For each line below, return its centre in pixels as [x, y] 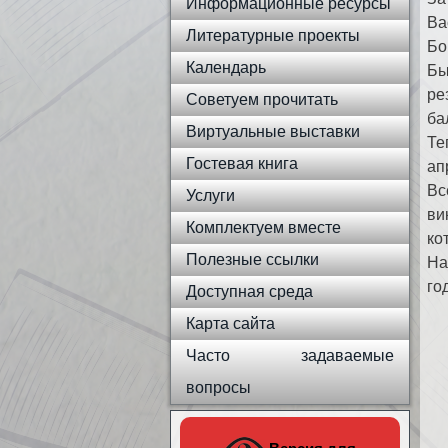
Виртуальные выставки [273, 131]
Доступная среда [249, 291]
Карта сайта [230, 323]
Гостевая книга [242, 163]
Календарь [226, 67]
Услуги [210, 195]
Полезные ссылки [252, 259]
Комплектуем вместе [263, 227]
